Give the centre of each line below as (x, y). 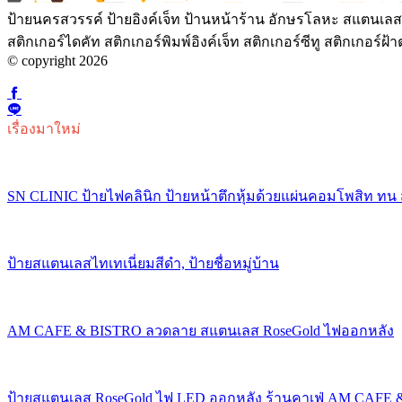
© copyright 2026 (57, 60)
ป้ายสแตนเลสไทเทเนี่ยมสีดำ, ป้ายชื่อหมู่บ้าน (143, 263)
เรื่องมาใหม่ (44, 128)
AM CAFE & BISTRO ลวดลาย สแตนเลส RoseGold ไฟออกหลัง (201, 330)
